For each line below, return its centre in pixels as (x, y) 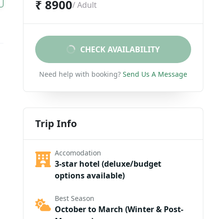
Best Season (74, 198)
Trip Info (56, 123)
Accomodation (78, 153)
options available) (89, 175)
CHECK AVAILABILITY (120, 49)
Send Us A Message (155, 74)
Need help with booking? (80, 74)
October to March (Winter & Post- (119, 209)
